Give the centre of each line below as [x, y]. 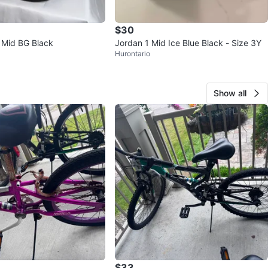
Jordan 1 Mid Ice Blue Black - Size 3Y [188, 42]
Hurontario [133, 53]
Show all [230, 93]
